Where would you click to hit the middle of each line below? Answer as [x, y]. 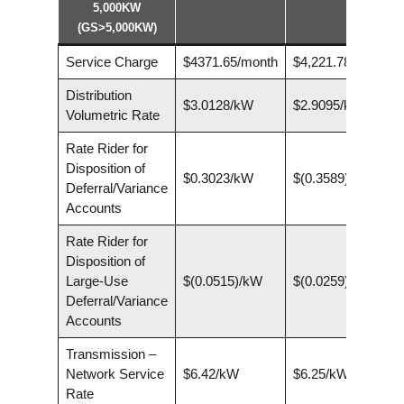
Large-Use [96, 281]
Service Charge [111, 62]
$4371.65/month [230, 62]
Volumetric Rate [112, 115]
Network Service [115, 374]
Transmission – [110, 354]
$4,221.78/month [342, 62]
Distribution [98, 96]
